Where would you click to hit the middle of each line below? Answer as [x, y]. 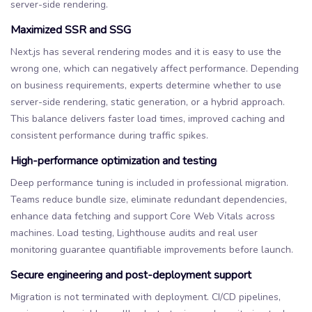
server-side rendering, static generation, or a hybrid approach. [148, 102]
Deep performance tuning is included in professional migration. [149, 182]
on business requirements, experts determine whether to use [146, 85]
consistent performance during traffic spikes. [109, 135]
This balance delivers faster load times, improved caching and [148, 118]
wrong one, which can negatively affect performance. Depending [155, 68]
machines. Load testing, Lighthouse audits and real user [134, 233]
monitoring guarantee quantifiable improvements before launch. [152, 249]
